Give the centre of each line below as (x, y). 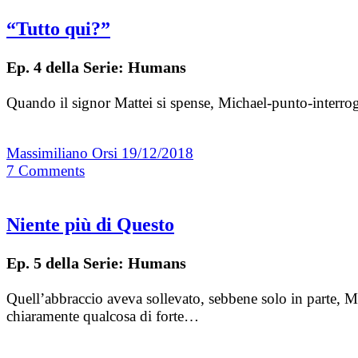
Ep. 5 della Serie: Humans (96, 263)
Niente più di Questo (90, 225)
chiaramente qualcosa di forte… (103, 316)
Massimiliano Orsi (64, 153)
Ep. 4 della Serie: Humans (96, 68)
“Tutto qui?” (58, 29)
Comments (52, 171)
